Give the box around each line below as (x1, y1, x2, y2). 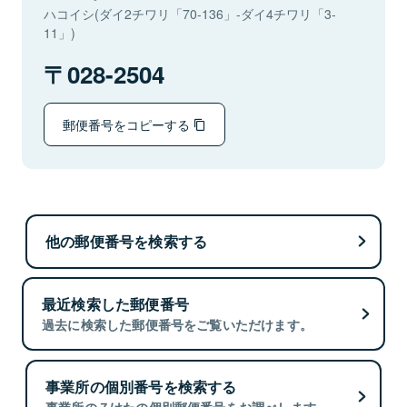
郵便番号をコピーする (63, 114, 194, 134)
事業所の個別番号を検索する (45, 375, 237, 397)
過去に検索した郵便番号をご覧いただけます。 (42, 315, 313, 334)
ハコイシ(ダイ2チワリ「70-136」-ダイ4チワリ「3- (44, 5, 336, 23)
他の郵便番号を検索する (45, 230, 208, 252)
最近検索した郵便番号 (42, 293, 189, 315)
